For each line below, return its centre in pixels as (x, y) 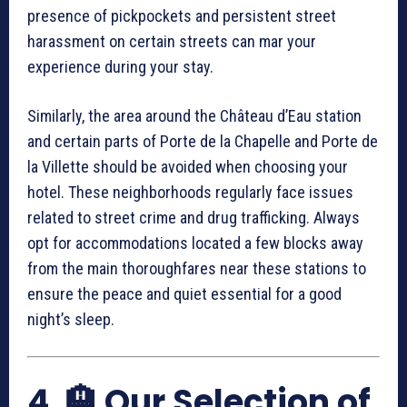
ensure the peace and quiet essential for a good (184, 294)
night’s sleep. (71, 319)
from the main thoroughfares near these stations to (197, 268)
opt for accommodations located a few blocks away (195, 243)
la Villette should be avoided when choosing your (188, 167)
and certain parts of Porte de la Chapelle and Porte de (203, 141)
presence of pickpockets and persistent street (182, 16)
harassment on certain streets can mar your (172, 41)
